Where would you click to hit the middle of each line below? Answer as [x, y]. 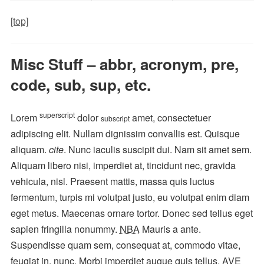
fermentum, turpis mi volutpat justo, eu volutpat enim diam [130, 197]
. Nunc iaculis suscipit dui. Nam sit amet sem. [157, 149]
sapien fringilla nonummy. [65, 229]
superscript [57, 114]
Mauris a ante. [170, 229]
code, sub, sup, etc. [80, 84]
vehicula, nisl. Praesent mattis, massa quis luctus [112, 181]
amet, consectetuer [170, 117]
